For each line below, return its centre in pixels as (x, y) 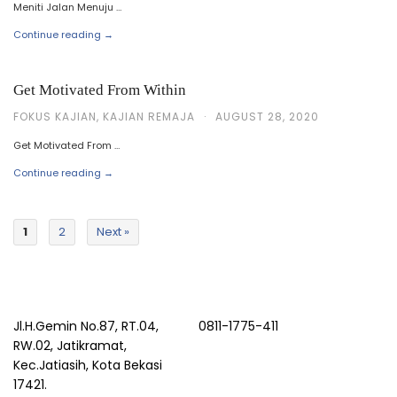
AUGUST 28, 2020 (267, 116)
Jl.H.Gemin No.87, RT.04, (86, 327)
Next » (113, 232)
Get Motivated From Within (100, 90)
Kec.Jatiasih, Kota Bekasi (88, 366)
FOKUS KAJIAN (55, 116)
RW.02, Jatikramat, (70, 346)
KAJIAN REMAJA (149, 116)
